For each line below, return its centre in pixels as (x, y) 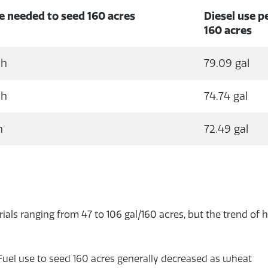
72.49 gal (226, 129)
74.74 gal (226, 96)
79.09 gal (227, 63)
